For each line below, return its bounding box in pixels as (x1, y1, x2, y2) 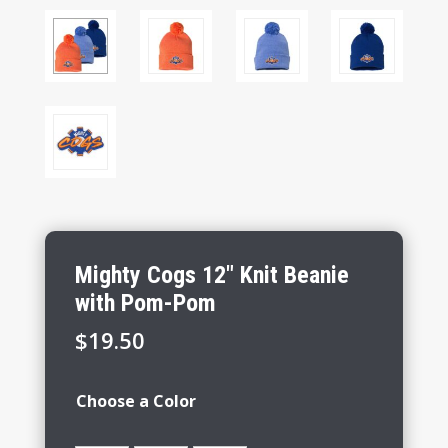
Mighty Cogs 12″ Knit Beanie (74, 261, 349, 290)
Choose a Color (75, 390, 196, 413)
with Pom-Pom (74, 289, 216, 318)
